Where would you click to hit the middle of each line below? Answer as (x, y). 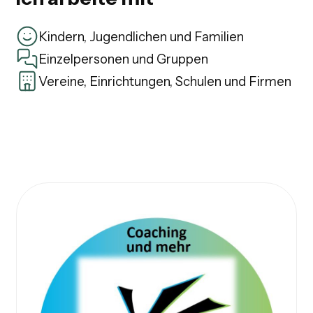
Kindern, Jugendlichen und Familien (141, 36)
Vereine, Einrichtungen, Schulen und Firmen (165, 81)
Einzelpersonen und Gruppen (123, 59)
